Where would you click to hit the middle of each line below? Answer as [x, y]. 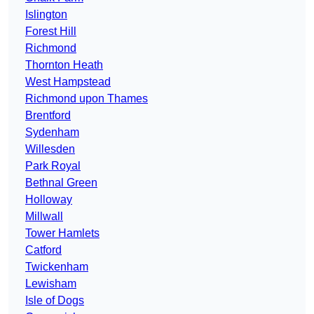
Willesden [50, 149]
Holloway [49, 200]
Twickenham [57, 267]
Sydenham [52, 132]
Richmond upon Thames [87, 99]
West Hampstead [68, 82]
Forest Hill [51, 32]
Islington [46, 15]
